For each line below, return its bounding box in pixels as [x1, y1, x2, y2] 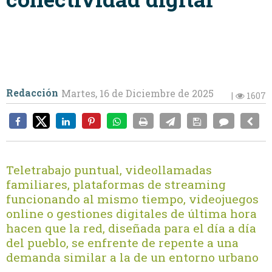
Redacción [6, 86, 58, 100]
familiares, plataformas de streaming [6, 177, 226, 192]
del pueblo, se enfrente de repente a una [6, 235, 239, 251]
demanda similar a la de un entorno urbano [6, 250, 259, 265]
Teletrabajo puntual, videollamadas [6, 162, 212, 178]
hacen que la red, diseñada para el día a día [6, 220, 256, 236]
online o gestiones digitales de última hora [6, 206, 257, 222]
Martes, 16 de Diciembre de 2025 [61, 87, 214, 100]
